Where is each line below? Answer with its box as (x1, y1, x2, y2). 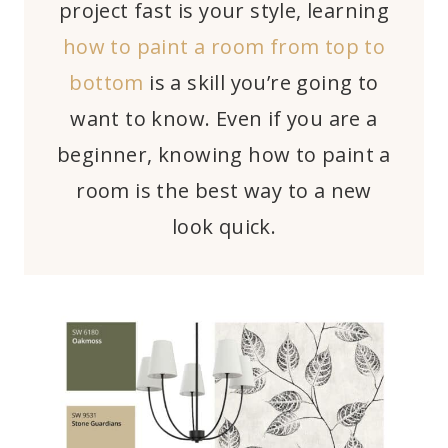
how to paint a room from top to (62, 33, 386, 61)
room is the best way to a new (76, 177, 372, 205)
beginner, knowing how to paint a (57, 141, 391, 169)
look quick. (171, 213, 277, 241)
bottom (69, 69, 144, 97)
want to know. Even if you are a (70, 105, 378, 133)
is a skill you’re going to (143, 69, 379, 97)
